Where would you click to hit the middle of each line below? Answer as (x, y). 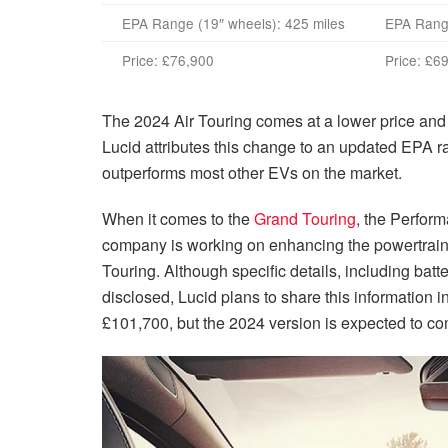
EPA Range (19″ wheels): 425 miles (233, 22)
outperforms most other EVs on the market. (252, 172)
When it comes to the (178, 218)
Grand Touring (305, 218)
